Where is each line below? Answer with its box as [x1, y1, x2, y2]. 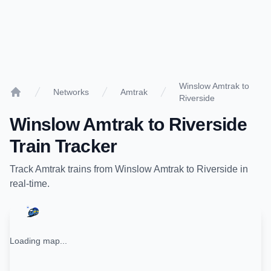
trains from [65, 164, 115, 174]
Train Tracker [10, 136, 117, 156]
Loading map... [10, 236, 67, 246]
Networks [53, 87, 89, 97]
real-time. [10, 178, 50, 189]
